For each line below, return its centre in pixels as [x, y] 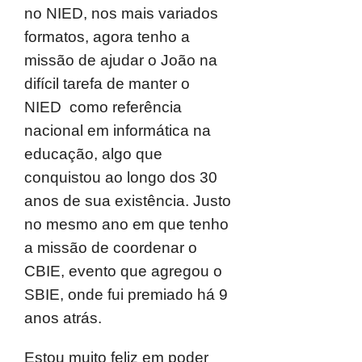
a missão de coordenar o [111, 248]
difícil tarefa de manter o [107, 84]
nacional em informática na [118, 130]
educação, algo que [93, 154]
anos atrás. [63, 318]
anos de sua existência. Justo [128, 201]
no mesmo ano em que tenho [126, 224]
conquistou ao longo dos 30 [121, 177]
